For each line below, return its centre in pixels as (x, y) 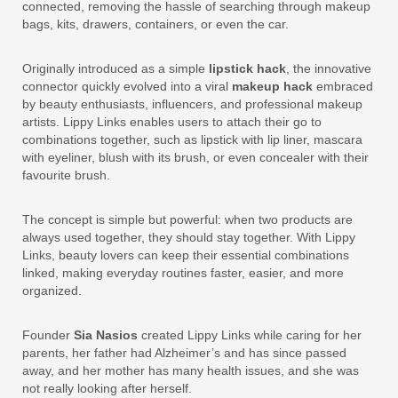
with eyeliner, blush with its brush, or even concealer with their (195, 157)
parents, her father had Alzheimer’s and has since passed (184, 353)
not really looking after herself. (109, 388)
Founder (48, 335)
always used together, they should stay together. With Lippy (189, 237)
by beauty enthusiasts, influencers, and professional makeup (192, 104)
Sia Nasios (106, 335)
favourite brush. (66, 175)
